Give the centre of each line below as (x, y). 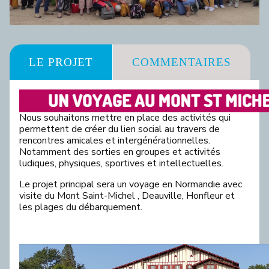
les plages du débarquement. (81, 207)
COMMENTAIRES (182, 62)
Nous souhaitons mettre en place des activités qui (125, 118)
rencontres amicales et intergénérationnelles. (115, 141)
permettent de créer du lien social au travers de (119, 129)
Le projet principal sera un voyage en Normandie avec (131, 184)
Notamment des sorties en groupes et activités (120, 152)
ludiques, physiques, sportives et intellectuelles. (121, 163)
